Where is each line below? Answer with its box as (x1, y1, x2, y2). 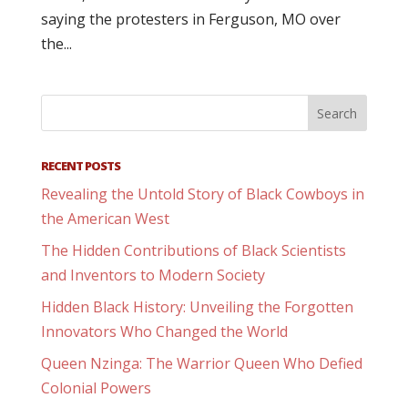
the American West (40, 209, 169, 229)
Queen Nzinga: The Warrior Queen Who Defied (40, 353, 362, 373)
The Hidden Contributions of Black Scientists (40, 240, 346, 260)
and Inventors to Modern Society (40, 265, 265, 285)
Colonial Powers (40, 378, 151, 398)
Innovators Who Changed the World (40, 321, 288, 342)
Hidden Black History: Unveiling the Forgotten (40, 297, 353, 317)
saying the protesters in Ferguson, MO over (40, 9, 341, 29)
